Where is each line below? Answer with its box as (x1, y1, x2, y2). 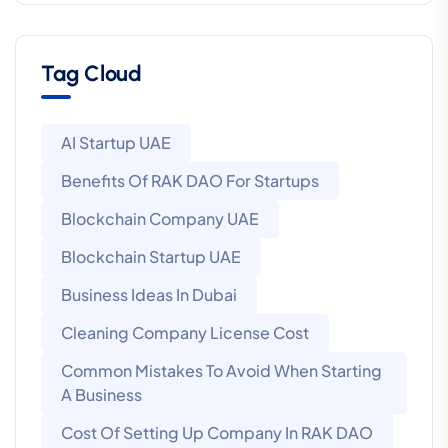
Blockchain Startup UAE (61, 246, 241, 268)
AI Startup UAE (61, 132, 171, 154)
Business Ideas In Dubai (61, 284, 237, 306)
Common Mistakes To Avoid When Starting (61, 360, 382, 382)
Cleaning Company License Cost (61, 322, 309, 344)
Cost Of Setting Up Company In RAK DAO (61, 422, 373, 444)
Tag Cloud (41, 60, 142, 88)
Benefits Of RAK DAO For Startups (61, 170, 319, 192)
